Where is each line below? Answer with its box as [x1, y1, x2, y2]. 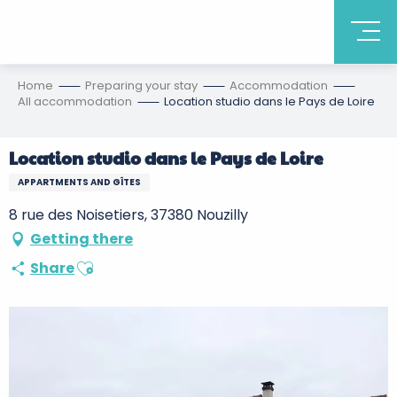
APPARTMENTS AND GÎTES [18, 175, 141, 189]
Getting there [30, 229, 133, 249]
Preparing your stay [85, 77, 198, 94]
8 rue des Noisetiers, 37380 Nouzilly [9, 205, 248, 225]
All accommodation [18, 93, 132, 110]
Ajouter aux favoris [74, 252, 203, 272]
